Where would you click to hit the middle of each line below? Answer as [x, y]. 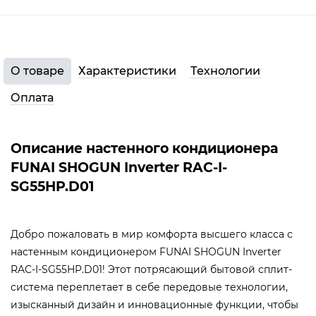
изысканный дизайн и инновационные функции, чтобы [154, 305]
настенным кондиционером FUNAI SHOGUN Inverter [146, 252]
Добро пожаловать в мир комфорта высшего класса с [152, 235]
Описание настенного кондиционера [144, 149]
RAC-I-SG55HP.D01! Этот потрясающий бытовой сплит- [151, 270]
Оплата [32, 98]
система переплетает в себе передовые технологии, [149, 287]
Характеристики [127, 71]
